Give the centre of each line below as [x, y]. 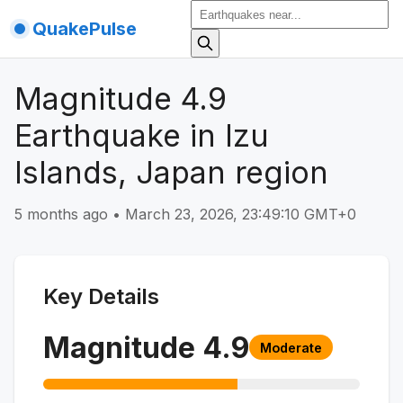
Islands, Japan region [171, 172]
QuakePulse [85, 29]
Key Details [101, 296]
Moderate [291, 347]
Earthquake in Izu [142, 135]
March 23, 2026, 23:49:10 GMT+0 [241, 214]
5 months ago [61, 214]
